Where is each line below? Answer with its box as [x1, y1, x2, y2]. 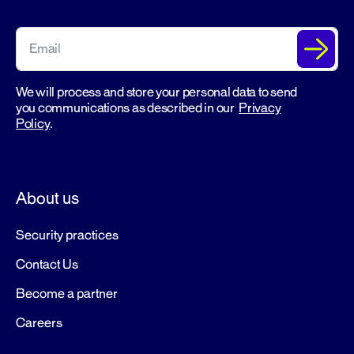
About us [16, 186, 79, 209]
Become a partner [16, 284, 118, 303]
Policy [16, 115, 51, 133]
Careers [16, 314, 62, 332]
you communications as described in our [16, 99, 239, 117]
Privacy [239, 99, 281, 117]
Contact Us [16, 255, 78, 273]
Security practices [16, 226, 119, 244]
